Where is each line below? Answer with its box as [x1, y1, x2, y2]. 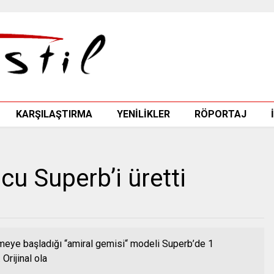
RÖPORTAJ [194, 108, 246, 120]
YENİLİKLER [116, 108, 170, 120]
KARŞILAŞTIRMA [15, 108, 92, 120]
